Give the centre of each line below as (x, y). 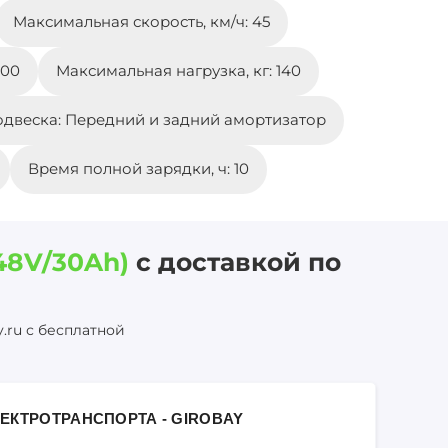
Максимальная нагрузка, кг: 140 (178, 71)
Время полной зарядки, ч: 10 (138, 169)
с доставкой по (235, 262)
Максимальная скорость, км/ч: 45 (141, 22)
